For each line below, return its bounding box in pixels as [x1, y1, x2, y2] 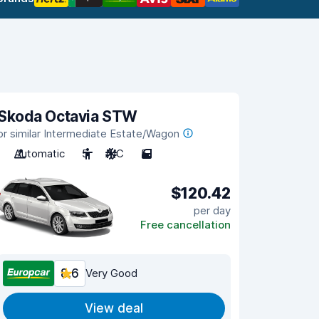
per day [194, 203, 231, 217]
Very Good [85, 266, 137, 280]
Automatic [14, 147, 65, 160]
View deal [85, 301, 143, 315]
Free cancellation [140, 217, 231, 231]
